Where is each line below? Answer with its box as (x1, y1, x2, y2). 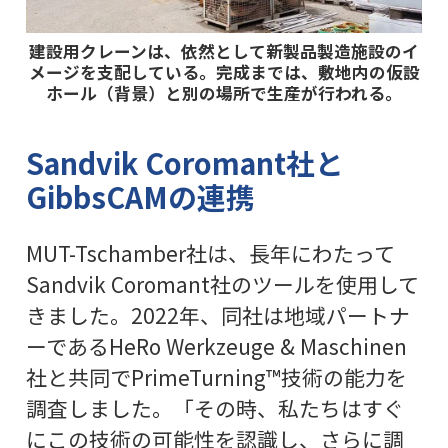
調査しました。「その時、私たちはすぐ (25, 393, 404, 424)
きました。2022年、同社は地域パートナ (25, 300, 410, 331)
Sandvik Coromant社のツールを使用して (25, 269, 419, 300)
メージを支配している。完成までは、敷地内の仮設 (28, 60, 420, 85)
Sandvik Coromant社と (25, 142, 344, 184)
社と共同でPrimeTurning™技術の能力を (25, 362, 407, 393)
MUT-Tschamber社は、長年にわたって (25, 238, 395, 269)
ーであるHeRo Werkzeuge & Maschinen (25, 331, 407, 362)
